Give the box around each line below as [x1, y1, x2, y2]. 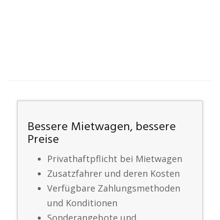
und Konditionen [47, 197, 117, 209]
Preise [27, 131, 59, 149]
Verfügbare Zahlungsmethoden [47, 182, 180, 194]
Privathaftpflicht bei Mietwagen [47, 153, 182, 165]
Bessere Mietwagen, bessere [27, 118, 176, 137]
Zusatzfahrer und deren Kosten [47, 167, 180, 179]
